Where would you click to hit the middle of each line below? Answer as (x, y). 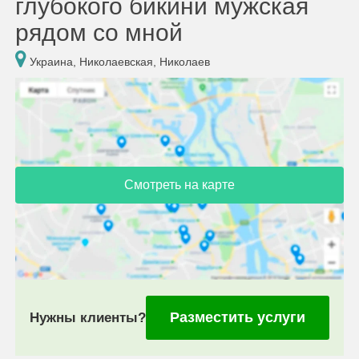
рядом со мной (99, 32)
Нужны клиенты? (88, 317)
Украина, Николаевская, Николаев (118, 62)
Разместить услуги (238, 317)
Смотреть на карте (179, 184)
